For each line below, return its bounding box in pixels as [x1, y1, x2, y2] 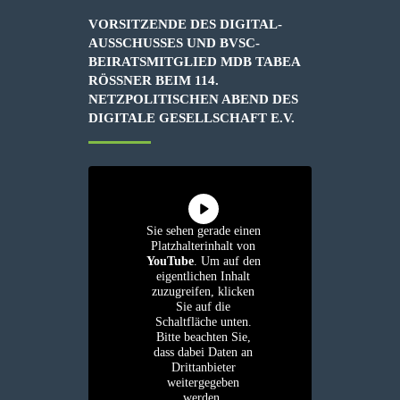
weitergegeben [167, 375, 239, 389]
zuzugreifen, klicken [152, 284, 254, 298]
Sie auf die [176, 299, 230, 313]
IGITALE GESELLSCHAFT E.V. [88, 110, 291, 125]
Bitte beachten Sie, [155, 329, 251, 344]
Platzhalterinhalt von [151, 238, 255, 253]
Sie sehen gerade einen [146, 223, 261, 237]
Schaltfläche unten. [154, 314, 252, 329]
